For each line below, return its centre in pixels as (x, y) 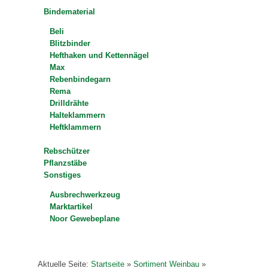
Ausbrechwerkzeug (85, 195)
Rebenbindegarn (80, 80)
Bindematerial (70, 12)
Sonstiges (63, 175)
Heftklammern (76, 127)
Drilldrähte (69, 103)
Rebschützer (67, 151)
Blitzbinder (70, 44)
